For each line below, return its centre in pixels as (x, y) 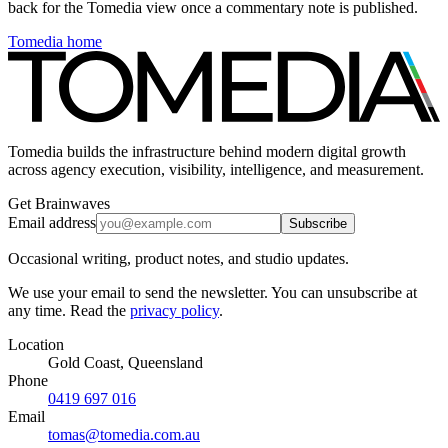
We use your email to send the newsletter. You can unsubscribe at (212, 292)
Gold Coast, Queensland (125, 362)
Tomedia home (55, 42)
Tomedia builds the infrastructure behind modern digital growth (207, 151)
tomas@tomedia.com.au (124, 434)
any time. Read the (67, 310)
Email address (52, 222)
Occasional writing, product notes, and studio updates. (178, 258)
